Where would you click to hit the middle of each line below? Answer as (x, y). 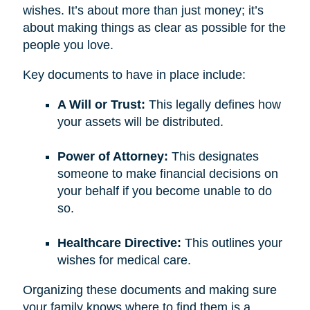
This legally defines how (213, 105)
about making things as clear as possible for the (154, 28)
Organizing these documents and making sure (149, 290)
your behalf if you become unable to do (164, 191)
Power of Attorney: (114, 157)
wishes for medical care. (124, 261)
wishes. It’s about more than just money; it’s (143, 11)
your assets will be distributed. (140, 122)
